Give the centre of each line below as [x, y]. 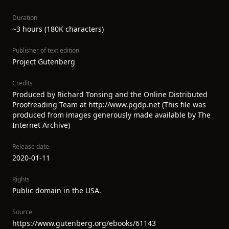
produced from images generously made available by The [111, 115]
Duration [25, 18]
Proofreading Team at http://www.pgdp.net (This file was [109, 105]
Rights [21, 179]
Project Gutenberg [44, 62]
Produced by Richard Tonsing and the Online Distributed [110, 94]
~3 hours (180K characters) [58, 29]
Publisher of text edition [46, 50]
